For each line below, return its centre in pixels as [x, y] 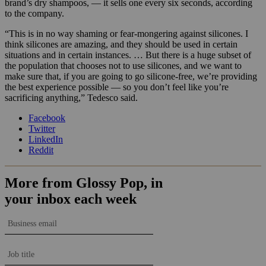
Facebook [47, 118]
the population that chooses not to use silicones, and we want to [123, 65]
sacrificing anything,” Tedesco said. [71, 97]
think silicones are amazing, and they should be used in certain [121, 44]
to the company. [34, 13]
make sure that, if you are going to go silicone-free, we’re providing [131, 76]
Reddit [41, 150]
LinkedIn [46, 139]
